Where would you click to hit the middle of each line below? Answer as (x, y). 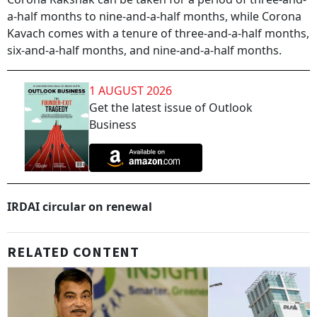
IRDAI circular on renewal (80, 207)
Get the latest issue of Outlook (171, 108)
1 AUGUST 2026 (131, 91)
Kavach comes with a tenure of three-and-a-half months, (158, 33)
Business (113, 125)
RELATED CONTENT (74, 253)
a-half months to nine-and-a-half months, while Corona (154, 16)
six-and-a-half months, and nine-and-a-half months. (144, 50)
